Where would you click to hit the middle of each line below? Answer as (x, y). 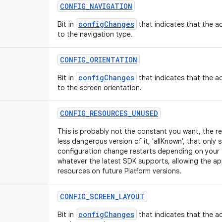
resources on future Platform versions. (119, 171)
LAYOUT (132, 196)
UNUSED (145, 113)
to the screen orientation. (100, 88)
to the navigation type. (95, 34)
